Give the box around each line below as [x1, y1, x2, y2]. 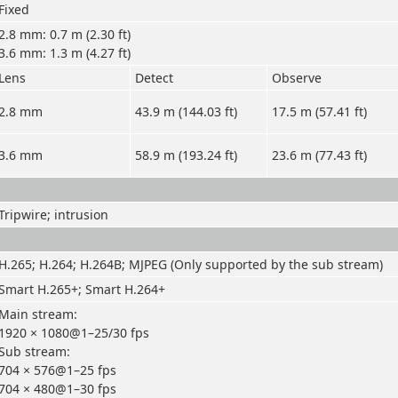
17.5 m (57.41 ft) [272, 103, 367, 120]
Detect [135, 69, 173, 86]
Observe [272, 69, 322, 86]
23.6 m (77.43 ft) [272, 147, 367, 163]
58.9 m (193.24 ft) [135, 147, 237, 163]
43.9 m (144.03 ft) [135, 103, 237, 120]
